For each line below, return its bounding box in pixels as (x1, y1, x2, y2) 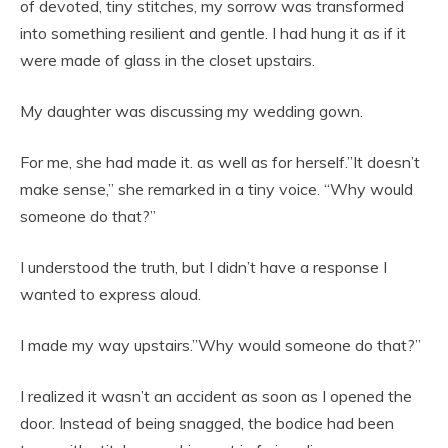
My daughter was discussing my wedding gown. (20, 101, 363, 122)
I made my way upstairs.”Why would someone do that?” (20, 335, 421, 356)
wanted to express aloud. (20, 284, 201, 305)
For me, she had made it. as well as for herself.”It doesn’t (20, 152, 420, 173)
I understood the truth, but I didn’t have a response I (20, 257, 387, 278)
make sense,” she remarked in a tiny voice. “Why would (20, 179, 413, 200)
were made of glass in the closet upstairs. (20, 50, 315, 71)
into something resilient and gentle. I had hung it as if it (20, 23, 406, 44)
